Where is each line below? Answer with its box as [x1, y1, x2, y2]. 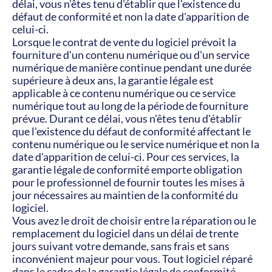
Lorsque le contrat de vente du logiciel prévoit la [12, 35, 236, 49]
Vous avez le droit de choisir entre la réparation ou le [12, 214, 256, 227]
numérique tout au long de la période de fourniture [12, 99, 248, 112]
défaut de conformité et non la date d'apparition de [12, 10, 249, 23]
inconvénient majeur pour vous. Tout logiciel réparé [12, 252, 253, 265]
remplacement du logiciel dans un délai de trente [12, 226, 239, 240]
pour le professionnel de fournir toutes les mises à [12, 175, 245, 189]
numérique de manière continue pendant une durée [12, 61, 251, 74]
